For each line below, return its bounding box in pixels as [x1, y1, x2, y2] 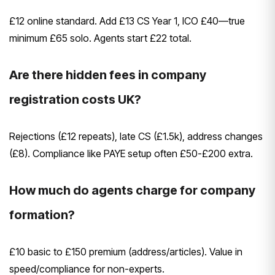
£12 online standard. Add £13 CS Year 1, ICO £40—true [9, 15, 245, 28]
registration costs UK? [9, 92, 141, 107]
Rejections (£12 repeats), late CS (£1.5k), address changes [9, 130, 263, 143]
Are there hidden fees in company [9, 68, 206, 83]
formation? [9, 207, 75, 223]
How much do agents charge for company [9, 183, 255, 198]
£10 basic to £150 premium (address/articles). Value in [9, 246, 242, 258]
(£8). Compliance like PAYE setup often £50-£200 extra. [9, 147, 255, 160]
